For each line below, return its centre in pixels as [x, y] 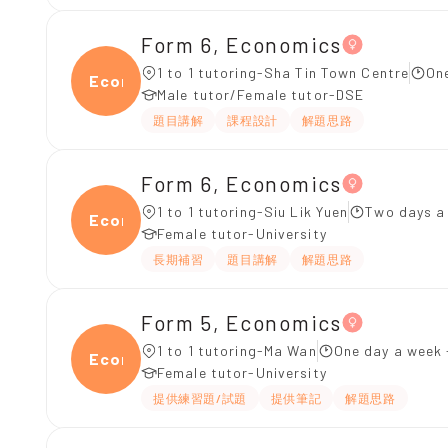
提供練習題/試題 [200, 398]
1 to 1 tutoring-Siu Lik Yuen [253, 211]
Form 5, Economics [241, 322]
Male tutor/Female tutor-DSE [261, 94]
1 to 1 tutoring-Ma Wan [237, 350]
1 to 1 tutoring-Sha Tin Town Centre [283, 72]
